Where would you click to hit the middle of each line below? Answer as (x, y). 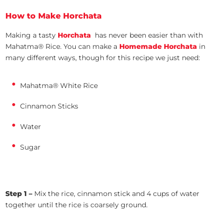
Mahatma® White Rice (59, 85)
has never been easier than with (148, 35)
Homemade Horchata (158, 46)
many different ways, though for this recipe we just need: (103, 57)
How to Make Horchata (54, 16)
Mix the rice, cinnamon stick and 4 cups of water (117, 193)
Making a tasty (32, 35)
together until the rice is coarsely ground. (77, 205)
